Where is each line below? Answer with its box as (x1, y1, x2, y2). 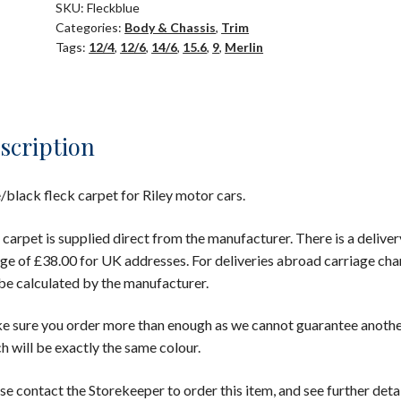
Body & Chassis (124, 20, 217, 36)
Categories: (55, 20, 125, 36)
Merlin (225, 39, 264, 55)
